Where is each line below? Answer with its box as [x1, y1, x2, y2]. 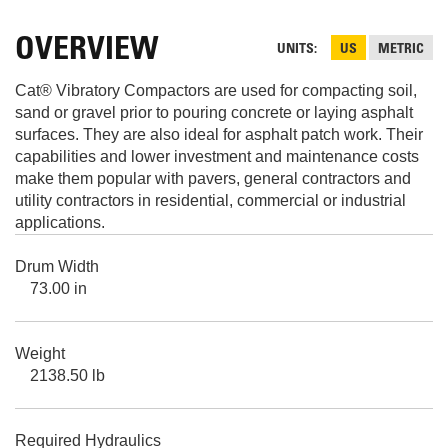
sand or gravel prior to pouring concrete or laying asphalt [15, 103, 413, 121]
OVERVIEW [15, 35, 158, 68]
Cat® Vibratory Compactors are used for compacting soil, [15, 81, 417, 99]
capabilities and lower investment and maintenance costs [15, 147, 419, 165]
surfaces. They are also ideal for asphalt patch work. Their [15, 125, 423, 143]
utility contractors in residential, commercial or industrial [15, 191, 406, 209]
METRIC [378, 42, 424, 57]
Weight [15, 344, 65, 362]
